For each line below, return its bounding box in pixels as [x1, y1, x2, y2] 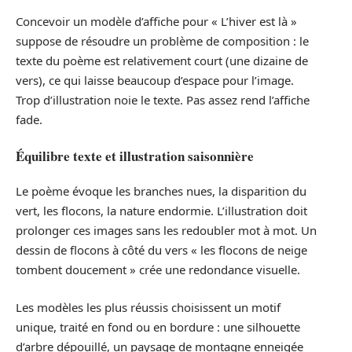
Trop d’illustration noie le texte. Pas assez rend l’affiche [16, 92, 310, 108]
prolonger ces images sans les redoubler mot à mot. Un [16, 222, 317, 239]
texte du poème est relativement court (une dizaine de [16, 53, 308, 69]
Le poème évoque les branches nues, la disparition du [16, 183, 306, 200]
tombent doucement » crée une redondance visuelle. [16, 262, 300, 278]
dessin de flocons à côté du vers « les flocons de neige [16, 242, 307, 258]
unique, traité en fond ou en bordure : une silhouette [16, 318, 300, 335]
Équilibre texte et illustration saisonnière [16, 145, 254, 166]
